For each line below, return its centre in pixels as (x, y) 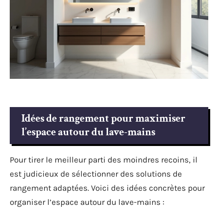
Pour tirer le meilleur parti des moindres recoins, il (104, 160)
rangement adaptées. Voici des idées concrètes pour (107, 188)
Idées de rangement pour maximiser (103, 119)
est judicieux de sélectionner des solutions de (96, 174)
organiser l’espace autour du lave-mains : (87, 202)
